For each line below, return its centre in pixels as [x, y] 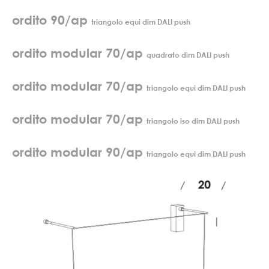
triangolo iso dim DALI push [193, 121]
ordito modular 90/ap [79, 152]
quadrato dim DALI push [188, 55]
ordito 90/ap [52, 20]
